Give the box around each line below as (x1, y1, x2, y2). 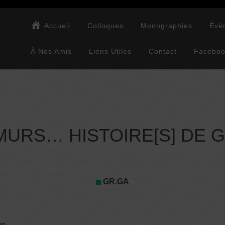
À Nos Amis (31, 47, 72, 55)
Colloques (87, 22, 124, 30)
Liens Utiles (89, 47, 132, 55)
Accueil (44, 22, 71, 30)
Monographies (141, 22, 193, 30)
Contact (149, 47, 177, 55)
